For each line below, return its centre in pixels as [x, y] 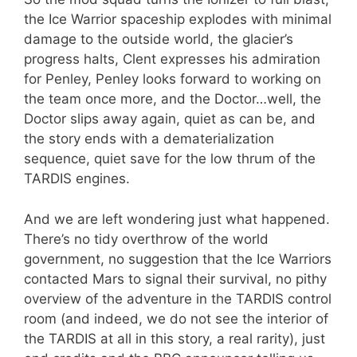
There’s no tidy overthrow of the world [146, 239]
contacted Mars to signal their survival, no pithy [175, 279]
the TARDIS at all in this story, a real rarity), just [175, 338]
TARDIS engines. [77, 179]
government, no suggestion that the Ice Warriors [178, 259]
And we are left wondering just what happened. [177, 219]
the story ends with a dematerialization [149, 139]
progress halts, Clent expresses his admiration [172, 59]
